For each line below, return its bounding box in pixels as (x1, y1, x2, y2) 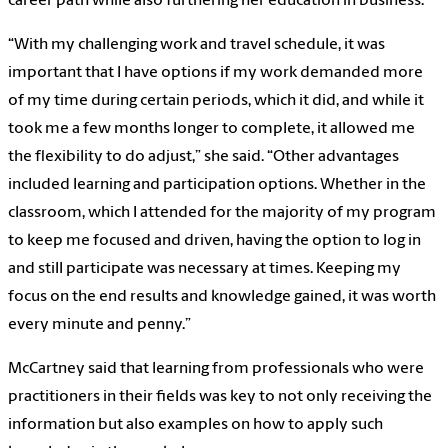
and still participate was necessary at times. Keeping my (8, 261, 401, 278)
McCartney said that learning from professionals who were (8, 361, 424, 378)
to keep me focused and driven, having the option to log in (8, 233, 421, 250)
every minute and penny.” (8, 317, 191, 334)
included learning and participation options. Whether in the (8, 177, 426, 194)
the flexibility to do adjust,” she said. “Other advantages (8, 149, 399, 166)
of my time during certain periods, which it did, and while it (8, 93, 424, 110)
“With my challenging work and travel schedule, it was (8, 37, 385, 54)
